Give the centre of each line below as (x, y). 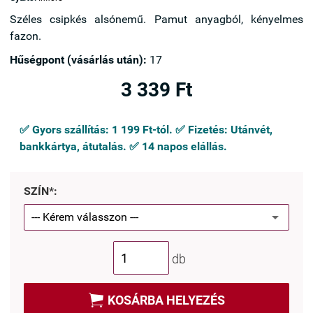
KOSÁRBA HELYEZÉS (166, 300)
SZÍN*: (41, 191)
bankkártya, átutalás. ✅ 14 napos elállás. (123, 146)
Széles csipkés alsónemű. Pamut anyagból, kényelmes (156, 19)
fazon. (26, 36)
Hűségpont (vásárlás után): (78, 60)
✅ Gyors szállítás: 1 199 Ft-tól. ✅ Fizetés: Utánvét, (146, 130)
